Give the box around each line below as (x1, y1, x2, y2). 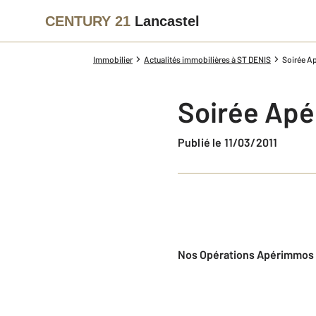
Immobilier (93, 54, 133, 64)
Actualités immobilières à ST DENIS (144, 54, 271, 64)
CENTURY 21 (45, 13, 130, 29)
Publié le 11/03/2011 (185, 135, 278, 149)
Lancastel (135, 13, 200, 29)
